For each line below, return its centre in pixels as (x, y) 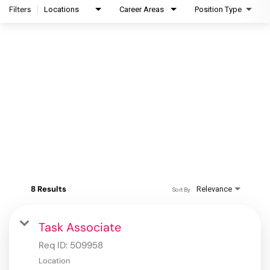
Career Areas (142, 10)
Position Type (218, 10)
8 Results (49, 189)
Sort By (181, 189)
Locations (61, 10)
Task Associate (80, 228)
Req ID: (54, 246)
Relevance (214, 189)
